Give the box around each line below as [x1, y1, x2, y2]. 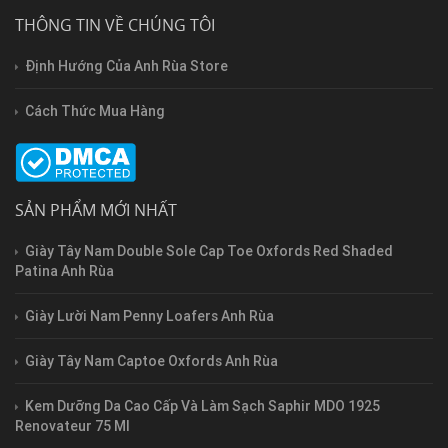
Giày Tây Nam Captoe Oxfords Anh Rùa [25, 351, 278, 370]
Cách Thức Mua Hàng [25, 101, 165, 120]
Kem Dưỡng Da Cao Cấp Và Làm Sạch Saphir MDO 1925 [25, 396, 380, 415]
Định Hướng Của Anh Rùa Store [25, 56, 228, 75]
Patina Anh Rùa [15, 261, 114, 280]
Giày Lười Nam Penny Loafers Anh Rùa [25, 306, 274, 325]
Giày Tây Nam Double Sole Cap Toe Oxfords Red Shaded [25, 241, 393, 260]
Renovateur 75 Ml [15, 416, 130, 435]
